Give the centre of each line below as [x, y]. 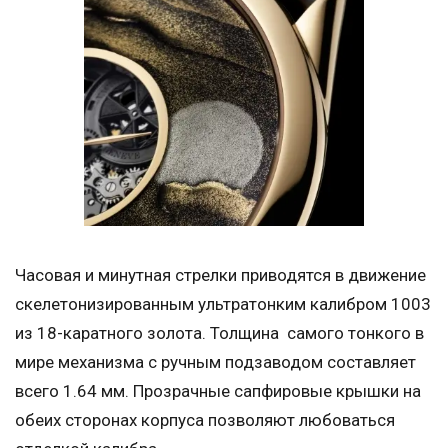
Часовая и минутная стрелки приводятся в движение [220, 274]
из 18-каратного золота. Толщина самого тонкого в [219, 332]
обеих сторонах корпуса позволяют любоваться [205, 419]
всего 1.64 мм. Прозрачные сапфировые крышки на [218, 390]
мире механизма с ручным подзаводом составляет [215, 361]
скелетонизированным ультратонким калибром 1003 [223, 303]
